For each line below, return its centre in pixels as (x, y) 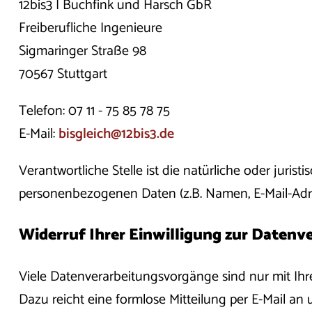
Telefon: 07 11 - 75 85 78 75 (94, 111)
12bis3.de (147, 134)
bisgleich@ (89, 134)
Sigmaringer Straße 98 (84, 52)
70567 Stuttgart (63, 75)
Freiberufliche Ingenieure (90, 29)
